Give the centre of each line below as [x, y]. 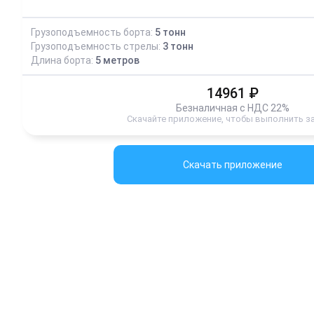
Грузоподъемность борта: [93, 32]
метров [121, 60]
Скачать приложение [233, 164]
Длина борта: [63, 60]
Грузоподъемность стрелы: [97, 46]
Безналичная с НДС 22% [233, 108]
